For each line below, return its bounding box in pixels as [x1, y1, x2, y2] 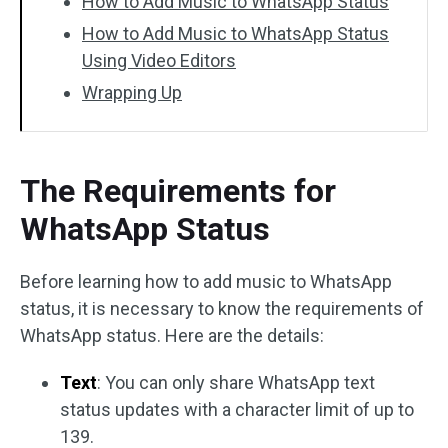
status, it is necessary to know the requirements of [20, 298, 424, 319]
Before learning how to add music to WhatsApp [20, 271, 392, 292]
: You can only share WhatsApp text [97, 372, 375, 393]
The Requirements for [20, 172, 336, 210]
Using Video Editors [82, 50, 236, 71]
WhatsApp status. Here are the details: [20, 325, 324, 346]
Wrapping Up [82, 82, 182, 103]
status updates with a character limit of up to [60, 399, 414, 420]
